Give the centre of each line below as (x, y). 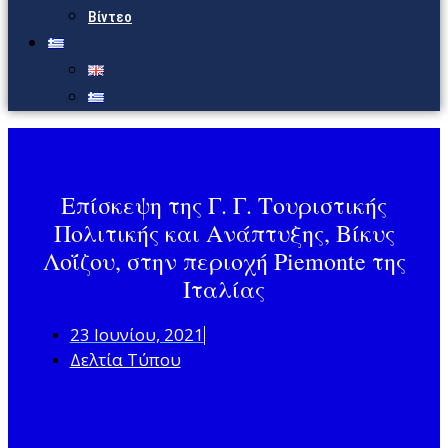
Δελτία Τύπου (125, 360)
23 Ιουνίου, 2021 (136, 335)
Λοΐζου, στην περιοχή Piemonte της (224, 261)
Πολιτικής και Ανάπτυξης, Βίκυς (224, 233)
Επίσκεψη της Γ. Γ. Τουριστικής (224, 205)
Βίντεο (110, 17)
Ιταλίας (224, 289)
